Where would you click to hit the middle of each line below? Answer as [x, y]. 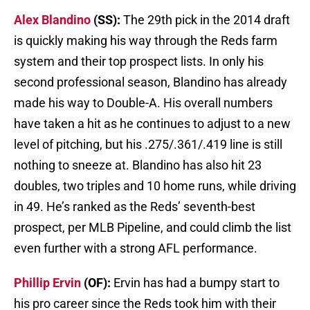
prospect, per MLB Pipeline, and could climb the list [153, 228]
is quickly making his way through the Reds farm [146, 41]
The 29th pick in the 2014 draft [207, 20]
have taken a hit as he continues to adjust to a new [152, 124]
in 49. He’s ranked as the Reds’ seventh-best [135, 207]
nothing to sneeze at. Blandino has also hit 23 [138, 165]
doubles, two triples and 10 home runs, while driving [155, 186]
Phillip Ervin [47, 283]
